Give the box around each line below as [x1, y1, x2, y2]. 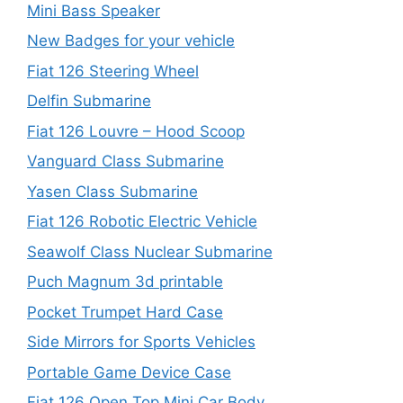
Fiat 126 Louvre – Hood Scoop [27, 121, 245, 140]
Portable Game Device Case [27, 363, 231, 381]
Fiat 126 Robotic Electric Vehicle [27, 212, 257, 230]
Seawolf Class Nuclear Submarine [27, 242, 273, 261]
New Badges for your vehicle [27, 31, 235, 49]
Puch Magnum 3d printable [27, 273, 223, 291]
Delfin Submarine [27, 92, 151, 110]
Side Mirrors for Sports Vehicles [27, 333, 255, 351]
